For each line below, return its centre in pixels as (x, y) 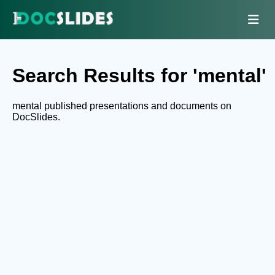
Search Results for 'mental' (139, 76)
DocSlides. (36, 117)
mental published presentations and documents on (122, 106)
